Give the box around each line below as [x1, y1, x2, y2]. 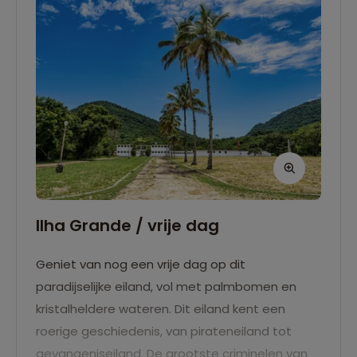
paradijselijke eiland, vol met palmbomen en [36, 278, 296, 296]
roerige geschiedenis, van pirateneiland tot [36, 323, 292, 340]
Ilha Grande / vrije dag [36, 214, 219, 237]
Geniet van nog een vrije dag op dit [36, 256, 245, 273]
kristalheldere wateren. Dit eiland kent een [36, 300, 285, 318]
